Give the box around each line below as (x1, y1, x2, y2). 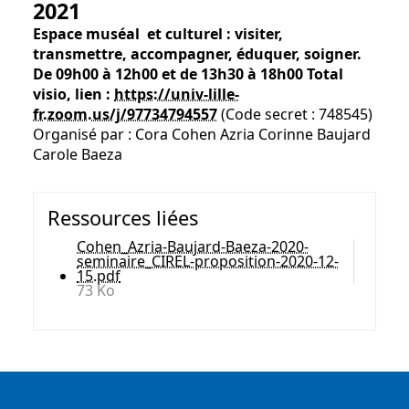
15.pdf (77, 266, 121, 287)
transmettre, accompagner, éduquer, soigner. (33, 44, 362, 65)
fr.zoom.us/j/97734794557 (33, 104, 217, 125)
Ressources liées (47, 204, 198, 232)
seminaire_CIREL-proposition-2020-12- (77, 251, 339, 272)
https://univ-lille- (114, 84, 239, 105)
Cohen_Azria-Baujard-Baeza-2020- (77, 236, 309, 257)
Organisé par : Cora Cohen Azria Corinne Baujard (33, 124, 374, 145)
